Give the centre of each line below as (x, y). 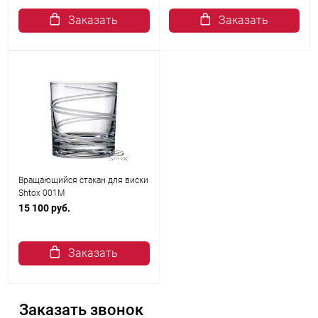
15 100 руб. (44, 208)
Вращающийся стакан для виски (83, 180)
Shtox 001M (42, 193)
